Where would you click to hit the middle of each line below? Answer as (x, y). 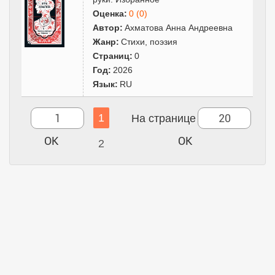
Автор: (108, 27)
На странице (164, 118)
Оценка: (110, 13)
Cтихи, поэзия (149, 41)
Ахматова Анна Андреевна (179, 27)
